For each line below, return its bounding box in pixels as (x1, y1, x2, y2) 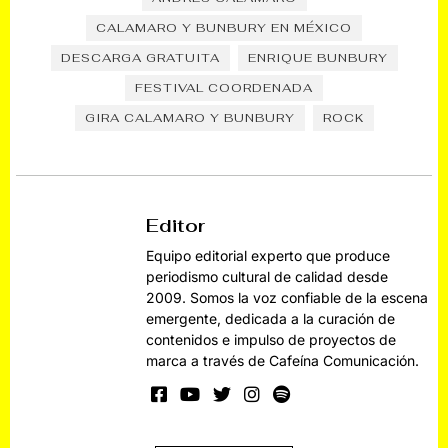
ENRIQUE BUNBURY (247, 50, 388, 67)
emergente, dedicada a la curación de (146, 310, 396, 328)
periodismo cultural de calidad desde (146, 268, 389, 286)
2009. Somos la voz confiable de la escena (146, 289, 429, 307)
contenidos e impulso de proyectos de (146, 331, 397, 349)
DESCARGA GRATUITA (60, 50, 220, 67)
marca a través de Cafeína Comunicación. (146, 352, 420, 370)
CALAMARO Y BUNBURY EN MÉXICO (96, 20, 352, 37)
